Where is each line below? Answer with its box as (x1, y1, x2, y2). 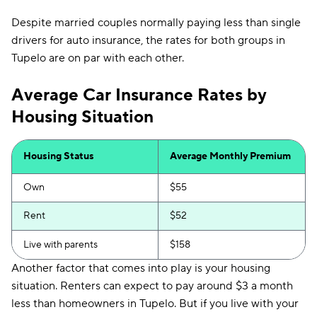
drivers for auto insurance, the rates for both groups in (11, 33, 285, 47)
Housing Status (23, 150, 94, 163)
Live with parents (23, 238, 98, 251)
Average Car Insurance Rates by (11, 84, 267, 106)
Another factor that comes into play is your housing (11, 261, 270, 275)
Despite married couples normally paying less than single (11, 16, 301, 30)
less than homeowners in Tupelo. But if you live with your (11, 296, 299, 311)
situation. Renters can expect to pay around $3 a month (11, 279, 293, 293)
